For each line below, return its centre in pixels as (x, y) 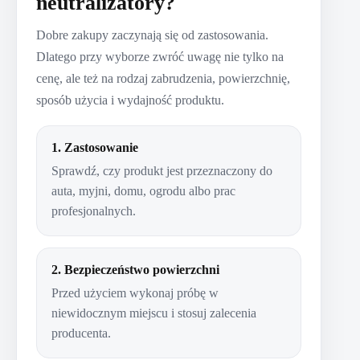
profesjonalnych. (94, 211)
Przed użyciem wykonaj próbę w (135, 292)
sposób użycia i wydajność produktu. (130, 100)
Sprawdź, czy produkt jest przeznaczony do (162, 170)
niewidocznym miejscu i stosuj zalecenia (154, 313)
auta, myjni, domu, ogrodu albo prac (143, 190)
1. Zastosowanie (95, 147)
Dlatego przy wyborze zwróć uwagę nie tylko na (160, 56)
